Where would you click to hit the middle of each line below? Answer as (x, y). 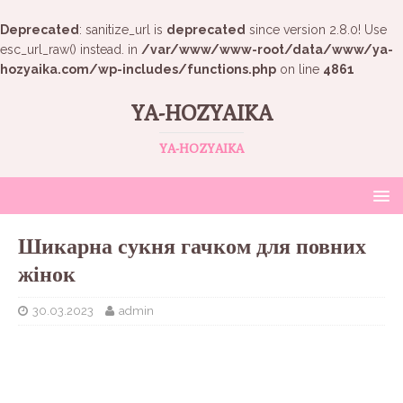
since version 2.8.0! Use (316, 30)
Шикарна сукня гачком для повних (192, 246)
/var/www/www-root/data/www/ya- (267, 49)
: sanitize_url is (123, 30)
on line (300, 69)
